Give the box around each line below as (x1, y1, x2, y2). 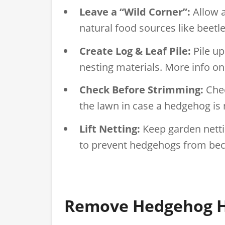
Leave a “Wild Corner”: (79, 5, 191, 19)
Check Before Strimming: (79, 83, 204, 97)
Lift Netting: (79, 122, 141, 136)
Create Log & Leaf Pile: (79, 44, 191, 58)
